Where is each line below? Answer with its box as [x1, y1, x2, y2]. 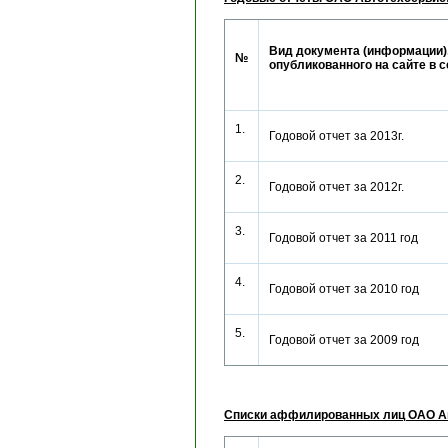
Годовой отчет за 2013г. [269, 129, 416, 143]
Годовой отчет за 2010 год [269, 282, 431, 296]
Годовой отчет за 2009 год [269, 333, 431, 347]
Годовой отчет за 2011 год [269, 231, 430, 245]
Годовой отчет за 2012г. [269, 180, 416, 194]
